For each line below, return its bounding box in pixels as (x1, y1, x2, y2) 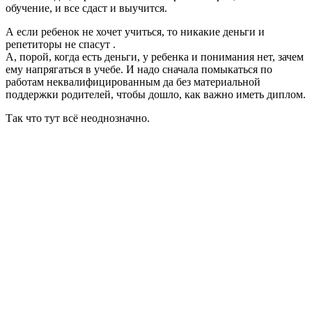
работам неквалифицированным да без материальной (6, 75, 260, 88)
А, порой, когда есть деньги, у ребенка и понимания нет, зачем (6, 50, 304, 63)
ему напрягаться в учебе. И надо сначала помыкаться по (6, 63, 272, 75)
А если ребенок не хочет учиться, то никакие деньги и (6, 25, 265, 38)
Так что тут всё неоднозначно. (6, 111, 150, 124)
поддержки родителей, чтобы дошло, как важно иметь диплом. (6, 88, 306, 100)
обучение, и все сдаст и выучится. (6, 1, 167, 14)
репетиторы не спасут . (6, 38, 116, 50)
